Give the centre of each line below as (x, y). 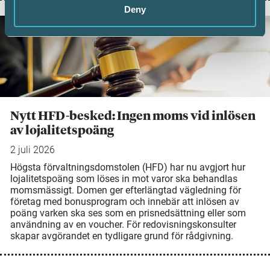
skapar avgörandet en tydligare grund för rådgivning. (122, 236)
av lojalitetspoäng (62, 130)
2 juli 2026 (33, 149)
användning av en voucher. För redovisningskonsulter (123, 224)
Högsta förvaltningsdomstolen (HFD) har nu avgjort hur (128, 167)
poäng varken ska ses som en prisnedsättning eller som (128, 213)
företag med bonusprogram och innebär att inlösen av (125, 201)
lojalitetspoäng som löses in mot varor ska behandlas (124, 178)
